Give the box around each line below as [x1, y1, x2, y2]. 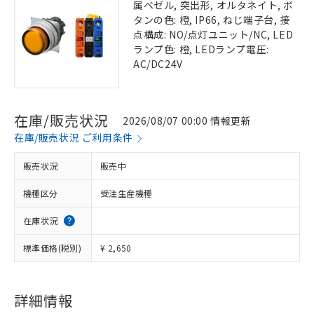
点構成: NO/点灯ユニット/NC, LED [133, 27, 294, 41]
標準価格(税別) [23, 242, 82, 254]
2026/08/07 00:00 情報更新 [123, 113, 252, 128]
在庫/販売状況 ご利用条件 [14, 130, 133, 144]
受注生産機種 [100, 187, 153, 199]
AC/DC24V [133, 57, 183, 71]
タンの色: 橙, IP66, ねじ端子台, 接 [133, 13, 290, 27]
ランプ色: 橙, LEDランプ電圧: [133, 42, 269, 56]
